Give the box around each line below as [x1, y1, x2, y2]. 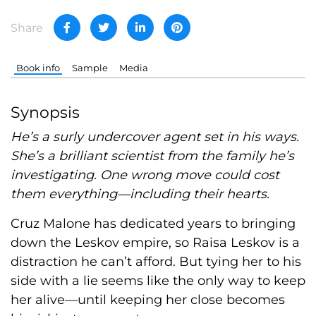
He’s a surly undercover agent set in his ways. [11, 129, 299, 145]
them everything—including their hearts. [11, 186, 269, 202]
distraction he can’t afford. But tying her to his [11, 254, 301, 270]
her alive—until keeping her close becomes [11, 292, 285, 308]
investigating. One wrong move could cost [11, 167, 279, 183]
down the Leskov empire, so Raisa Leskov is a [11, 235, 300, 251]
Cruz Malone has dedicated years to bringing [11, 216, 296, 232]
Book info [16, 62, 61, 74]
